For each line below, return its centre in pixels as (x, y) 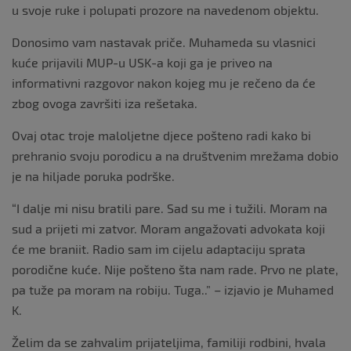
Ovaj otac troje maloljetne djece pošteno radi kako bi (161, 135)
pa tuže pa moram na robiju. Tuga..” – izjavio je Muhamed (173, 289)
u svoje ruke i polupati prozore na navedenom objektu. (165, 9)
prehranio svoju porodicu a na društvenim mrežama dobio (175, 155)
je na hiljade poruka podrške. (93, 175)
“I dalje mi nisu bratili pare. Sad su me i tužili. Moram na (170, 208)
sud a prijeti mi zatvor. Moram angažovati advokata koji (168, 228)
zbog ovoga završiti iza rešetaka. (105, 103)
